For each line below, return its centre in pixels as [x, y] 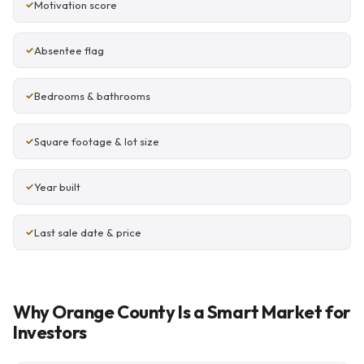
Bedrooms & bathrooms [92, 96]
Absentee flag [69, 50]
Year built [57, 187]
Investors [50, 332]
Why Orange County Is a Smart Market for [182, 312]
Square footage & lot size [97, 141]
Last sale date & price [88, 232]
